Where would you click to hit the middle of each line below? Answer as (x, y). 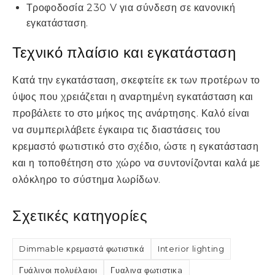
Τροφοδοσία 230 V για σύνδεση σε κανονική (131, 8)
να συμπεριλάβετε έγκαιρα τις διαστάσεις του (117, 130)
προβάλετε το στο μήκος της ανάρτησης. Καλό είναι (131, 114)
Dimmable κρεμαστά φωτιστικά (82, 249)
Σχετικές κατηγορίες (80, 216)
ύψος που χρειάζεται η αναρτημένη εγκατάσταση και (133, 97)
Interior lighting (191, 249)
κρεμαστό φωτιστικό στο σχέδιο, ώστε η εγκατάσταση (136, 147)
